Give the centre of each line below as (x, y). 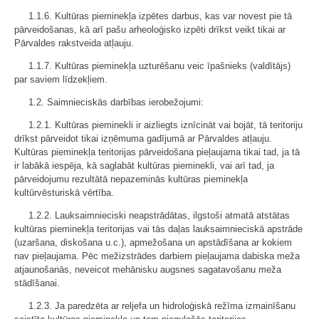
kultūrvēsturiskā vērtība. (64, 193)
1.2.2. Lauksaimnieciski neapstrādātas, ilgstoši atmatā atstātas (159, 215)
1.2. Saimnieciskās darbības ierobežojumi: (116, 102)
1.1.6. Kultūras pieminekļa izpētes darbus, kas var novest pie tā (160, 16)
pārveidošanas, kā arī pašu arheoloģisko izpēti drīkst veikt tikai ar (150, 30)
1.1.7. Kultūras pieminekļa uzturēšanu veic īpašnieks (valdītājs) (159, 66)
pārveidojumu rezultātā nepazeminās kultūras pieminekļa (131, 179)
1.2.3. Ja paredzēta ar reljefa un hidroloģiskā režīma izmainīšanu (162, 306)
